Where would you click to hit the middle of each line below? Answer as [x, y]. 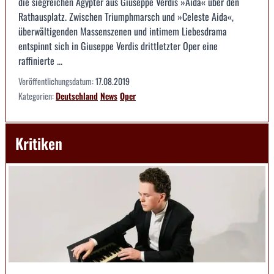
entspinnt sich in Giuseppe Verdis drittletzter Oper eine [118, 46]
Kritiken [39, 143]
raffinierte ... [40, 61]
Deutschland [77, 96]
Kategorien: [37, 96]
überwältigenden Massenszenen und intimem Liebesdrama [123, 31]
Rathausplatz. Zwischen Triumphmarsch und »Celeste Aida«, [126, 17]
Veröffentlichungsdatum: [57, 81]
